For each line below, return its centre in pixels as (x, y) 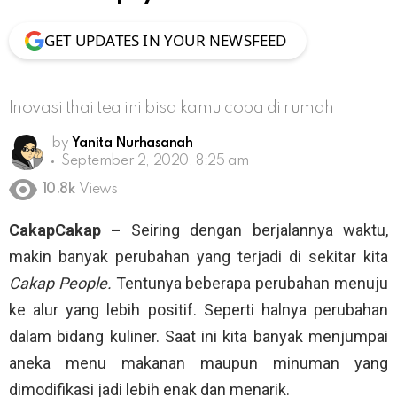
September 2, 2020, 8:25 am (155, 161)
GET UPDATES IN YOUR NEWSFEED (166, 40)
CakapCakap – (70, 230)
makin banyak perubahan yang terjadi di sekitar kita (198, 257)
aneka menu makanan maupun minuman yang (198, 363)
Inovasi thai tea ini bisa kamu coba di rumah (171, 107)
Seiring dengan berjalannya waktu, (260, 230)
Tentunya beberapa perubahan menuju (252, 284)
